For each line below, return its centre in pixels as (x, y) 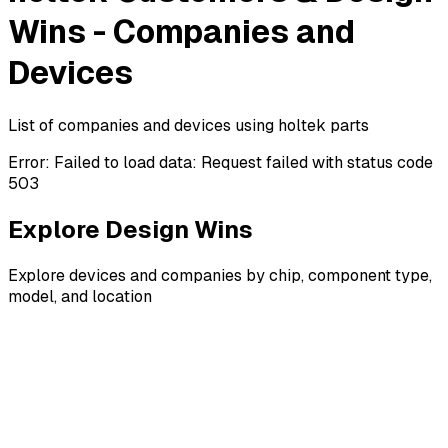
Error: (31, 162)
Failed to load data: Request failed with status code (243, 162)
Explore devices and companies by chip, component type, (220, 275)
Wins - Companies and (181, 32)
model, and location (80, 296)
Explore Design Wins (130, 229)
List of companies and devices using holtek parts (188, 125)
